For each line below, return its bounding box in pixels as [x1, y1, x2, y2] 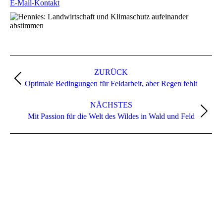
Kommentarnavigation [10, 55, 126, 68]
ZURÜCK [94, 68, 128, 76]
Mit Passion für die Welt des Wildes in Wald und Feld [27, 112, 195, 120]
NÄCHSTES [90, 101, 132, 109]
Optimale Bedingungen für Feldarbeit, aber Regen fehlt [25, 79, 197, 88]
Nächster [111, 111, 139, 119]
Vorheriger [111, 78, 144, 86]
